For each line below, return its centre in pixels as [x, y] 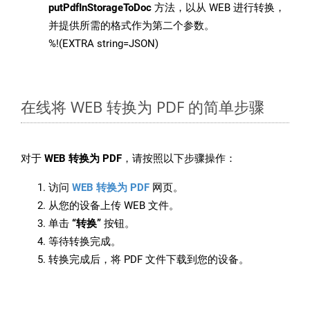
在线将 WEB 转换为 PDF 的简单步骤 [143, 107]
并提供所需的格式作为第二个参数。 [131, 26]
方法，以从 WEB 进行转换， [218, 8]
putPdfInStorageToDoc [100, 8]
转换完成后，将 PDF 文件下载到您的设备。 [149, 260]
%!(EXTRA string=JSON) [103, 44]
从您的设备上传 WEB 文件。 [114, 206]
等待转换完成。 [85, 242]
